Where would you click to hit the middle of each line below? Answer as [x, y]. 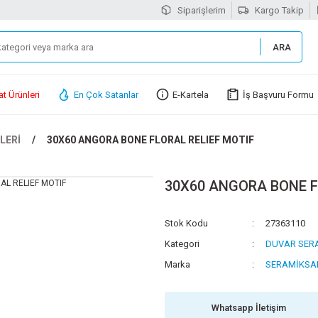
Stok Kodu [186, 223]
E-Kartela [191, 94]
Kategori [182, 244]
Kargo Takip [279, 10]
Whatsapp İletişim [249, 307]
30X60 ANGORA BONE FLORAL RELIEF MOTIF [150, 140]
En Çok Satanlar [106, 94]
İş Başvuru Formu [278, 94]
